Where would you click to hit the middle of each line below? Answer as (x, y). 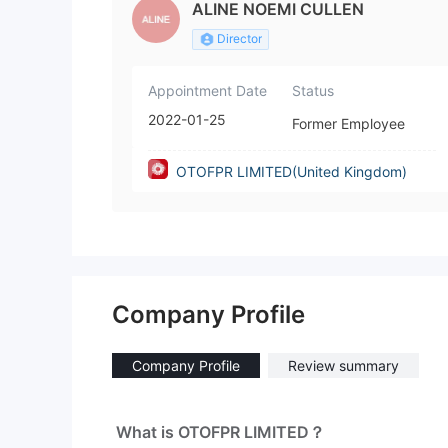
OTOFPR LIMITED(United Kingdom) (291, 172)
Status (313, 91)
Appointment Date (207, 91)
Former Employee (348, 124)
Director (239, 39)
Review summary (343, 366)
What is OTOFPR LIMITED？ (220, 432)
